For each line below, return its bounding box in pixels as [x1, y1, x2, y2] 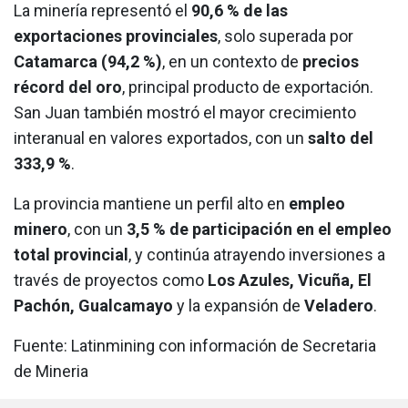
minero [14, 219, 67, 240]
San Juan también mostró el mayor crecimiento [14, 103, 356, 123]
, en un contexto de [162, 52, 302, 72]
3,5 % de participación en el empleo [127, 219, 392, 240]
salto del [308, 128, 373, 148]
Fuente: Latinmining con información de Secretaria [14, 336, 376, 356]
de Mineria [14, 362, 88, 382]
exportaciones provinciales [14, 26, 218, 46]
